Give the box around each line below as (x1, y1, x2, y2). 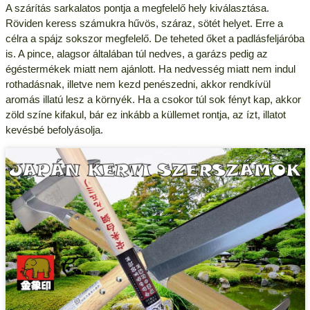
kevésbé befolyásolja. (5, 124, 103, 136)
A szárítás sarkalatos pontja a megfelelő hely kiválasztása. (5, 2, 269, 15)
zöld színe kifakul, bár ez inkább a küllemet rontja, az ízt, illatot (5, 109, 286, 121)
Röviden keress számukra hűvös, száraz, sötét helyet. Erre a (5, 17, 283, 30)
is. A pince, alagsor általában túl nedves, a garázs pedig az (5, 48, 268, 60)
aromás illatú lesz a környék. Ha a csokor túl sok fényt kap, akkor (5, 93, 301, 106)
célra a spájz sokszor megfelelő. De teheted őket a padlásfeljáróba (5, 33, 304, 45)
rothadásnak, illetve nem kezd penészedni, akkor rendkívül (5, 78, 271, 91)
